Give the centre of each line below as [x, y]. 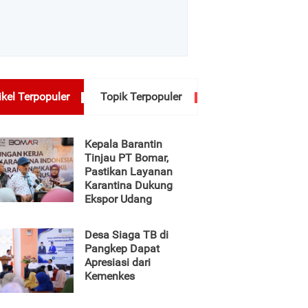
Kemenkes [110, 276]
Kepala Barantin [123, 144]
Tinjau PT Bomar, [126, 158]
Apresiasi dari [118, 262]
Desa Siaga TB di [126, 235]
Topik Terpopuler [141, 97]
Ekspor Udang [118, 199]
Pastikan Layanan [129, 172]
